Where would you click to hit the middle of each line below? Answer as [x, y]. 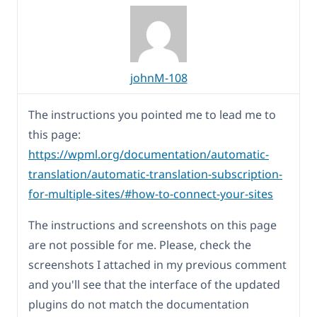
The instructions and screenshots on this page [152, 225]
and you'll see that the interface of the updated [154, 284]
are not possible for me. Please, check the [140, 244]
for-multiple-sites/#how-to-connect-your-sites [151, 194]
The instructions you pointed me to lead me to [152, 114]
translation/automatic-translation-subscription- [155, 174]
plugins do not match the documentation [139, 304]
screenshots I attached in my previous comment [157, 264]
